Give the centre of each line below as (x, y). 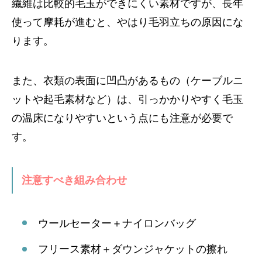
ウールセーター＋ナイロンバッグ (117, 223)
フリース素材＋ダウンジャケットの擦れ (133, 249)
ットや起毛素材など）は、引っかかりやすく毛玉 (127, 99)
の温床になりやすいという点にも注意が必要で (122, 118)
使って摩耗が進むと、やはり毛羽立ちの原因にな (127, 22)
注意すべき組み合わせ (74, 180)
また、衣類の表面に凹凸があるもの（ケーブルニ (127, 80)
